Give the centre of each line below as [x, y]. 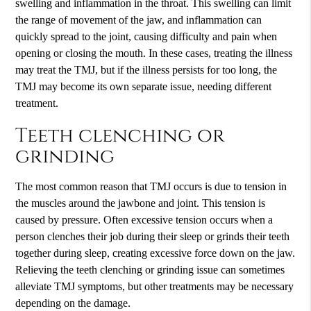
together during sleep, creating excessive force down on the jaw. [155, 253]
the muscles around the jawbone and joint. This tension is [141, 203]
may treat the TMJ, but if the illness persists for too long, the [146, 70]
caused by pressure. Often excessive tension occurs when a [144, 220]
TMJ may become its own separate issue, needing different [144, 86]
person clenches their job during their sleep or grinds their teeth [153, 236]
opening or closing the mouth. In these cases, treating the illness [154, 53]
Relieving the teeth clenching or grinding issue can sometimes [150, 270]
